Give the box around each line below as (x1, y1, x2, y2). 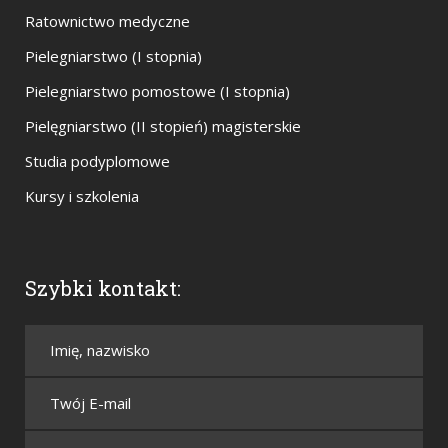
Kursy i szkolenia (25, 186, 139, 207)
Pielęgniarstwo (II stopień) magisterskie (25, 116, 301, 137)
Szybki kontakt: (25, 275, 181, 302)
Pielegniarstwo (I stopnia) (25, 46, 202, 67)
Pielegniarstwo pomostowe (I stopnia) (25, 81, 290, 102)
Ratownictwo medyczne (25, 11, 190, 32)
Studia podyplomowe (25, 151, 170, 172)
